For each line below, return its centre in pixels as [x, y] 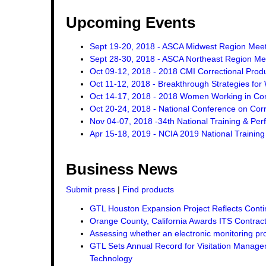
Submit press [91, 189]
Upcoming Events [131, 23]
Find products [148, 189]
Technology [111, 258]
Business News [122, 169]
